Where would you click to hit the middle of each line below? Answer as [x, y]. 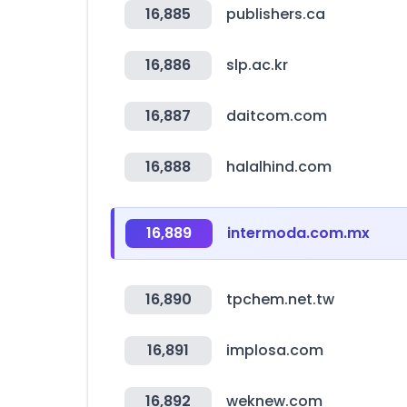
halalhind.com [279, 167]
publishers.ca [276, 14]
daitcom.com [277, 116]
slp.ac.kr [257, 65]
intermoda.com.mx [298, 233]
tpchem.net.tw [280, 299]
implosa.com [275, 350]
